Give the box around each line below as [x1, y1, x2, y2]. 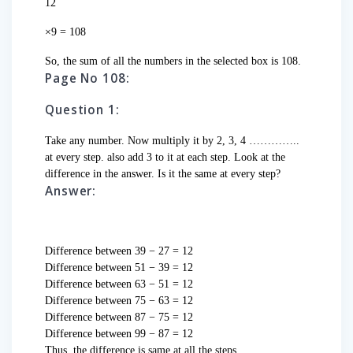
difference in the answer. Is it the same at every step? [45, 168, 284, 180]
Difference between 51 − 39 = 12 [45, 262, 193, 274]
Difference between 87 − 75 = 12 [45, 311, 193, 324]
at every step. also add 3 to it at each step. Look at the [45, 151, 285, 164]
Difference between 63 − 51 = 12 [45, 278, 193, 291]
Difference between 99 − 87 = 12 [45, 328, 193, 340]
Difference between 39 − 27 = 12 [45, 245, 193, 258]
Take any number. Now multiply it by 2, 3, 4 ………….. [45, 135, 299, 147]
